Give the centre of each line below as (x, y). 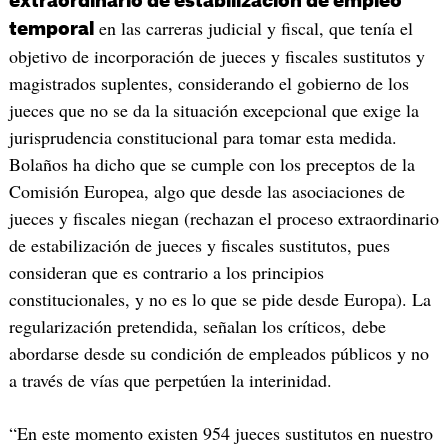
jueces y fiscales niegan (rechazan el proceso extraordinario (223, 217)
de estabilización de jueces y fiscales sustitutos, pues (199, 244)
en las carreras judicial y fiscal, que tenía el (253, 27)
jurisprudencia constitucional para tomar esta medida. (202, 136)
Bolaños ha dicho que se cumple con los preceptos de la (211, 163)
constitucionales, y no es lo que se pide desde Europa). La (219, 298)
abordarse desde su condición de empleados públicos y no (218, 352)
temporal (51, 28)
